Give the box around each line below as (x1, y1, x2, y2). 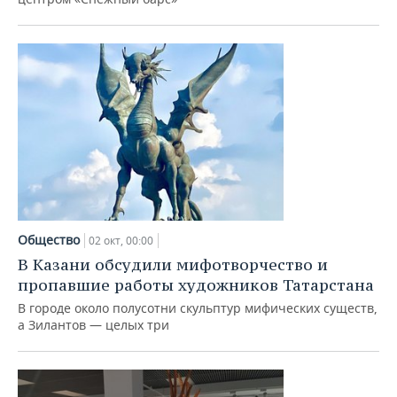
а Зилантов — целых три (18, 316, 169, 333)
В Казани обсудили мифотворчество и (18, 254, 328, 275)
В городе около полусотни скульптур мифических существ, (18, 300, 378, 316)
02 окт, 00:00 (89, 233, 153, 248)
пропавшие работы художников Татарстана (18, 275, 374, 295)
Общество (18, 231, 80, 248)
